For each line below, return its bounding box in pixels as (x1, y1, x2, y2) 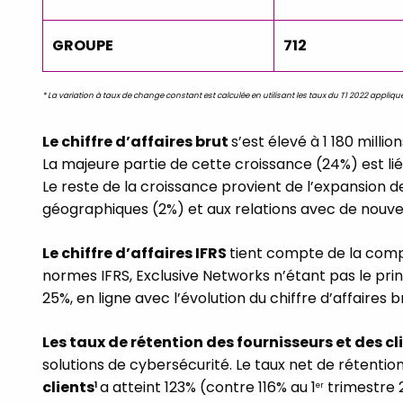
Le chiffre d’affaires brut (42, 130, 231, 152)
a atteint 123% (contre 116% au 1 (100, 376, 316, 398)
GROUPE (52, 34, 113, 56)
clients (42, 376, 94, 398)
